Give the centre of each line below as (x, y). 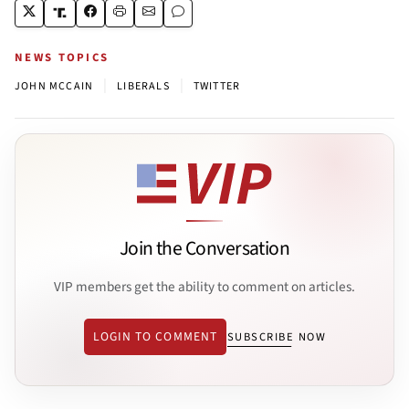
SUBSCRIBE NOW (277, 337)
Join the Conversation (204, 249)
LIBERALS (143, 86)
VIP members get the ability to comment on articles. (204, 286)
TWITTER (217, 86)
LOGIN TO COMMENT (155, 337)
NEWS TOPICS (62, 57)
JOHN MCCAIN (54, 86)
